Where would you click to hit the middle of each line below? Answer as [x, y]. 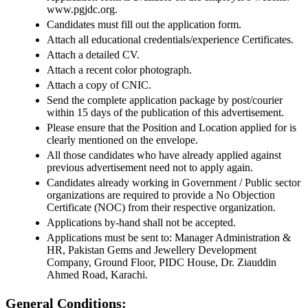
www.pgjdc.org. [82, 9]
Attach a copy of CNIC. [99, 85]
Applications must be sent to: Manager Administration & [169, 238]
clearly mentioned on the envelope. [122, 140]
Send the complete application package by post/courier [165, 100]
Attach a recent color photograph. [119, 70]
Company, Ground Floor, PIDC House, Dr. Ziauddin [162, 262]
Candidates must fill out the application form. [144, 24]
